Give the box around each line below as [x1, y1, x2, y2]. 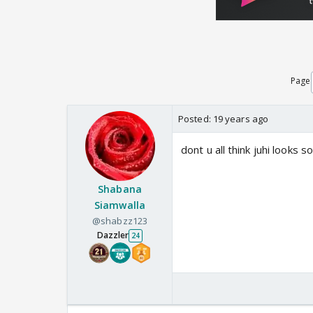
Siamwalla [94, 198, 145, 212]
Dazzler [96, 229, 129, 242]
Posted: [178, 112, 213, 126]
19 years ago [212, 112, 269, 126]
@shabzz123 [92, 214, 147, 228]
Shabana [98, 182, 142, 196]
